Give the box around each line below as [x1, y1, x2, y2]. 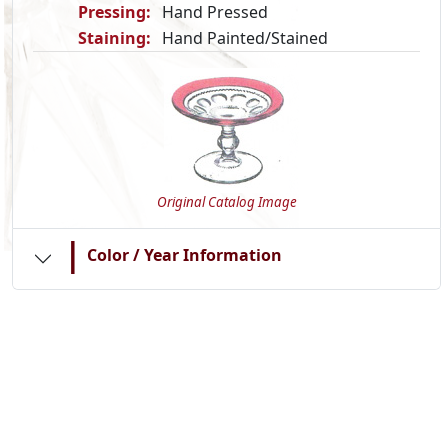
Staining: [78, 27, 151, 49]
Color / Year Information [87, 243, 283, 266]
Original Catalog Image [156, 193, 297, 211]
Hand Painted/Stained [162, 27, 328, 49]
